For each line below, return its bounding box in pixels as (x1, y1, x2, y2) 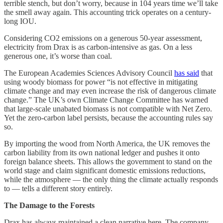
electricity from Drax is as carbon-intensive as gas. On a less (4, 42, 192, 51)
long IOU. (4, 16, 36, 25)
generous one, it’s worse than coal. (4, 51, 112, 60)
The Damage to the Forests (4, 201, 95, 210)
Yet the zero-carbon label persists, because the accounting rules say (4, 113, 213, 122)
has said (174, 68, 199, 77)
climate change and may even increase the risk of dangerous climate (4, 86, 216, 95)
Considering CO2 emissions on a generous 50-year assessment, (4, 33, 202, 42)
